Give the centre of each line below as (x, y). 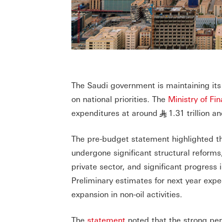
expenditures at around (114, 113)
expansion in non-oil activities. (127, 194)
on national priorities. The (120, 99)
